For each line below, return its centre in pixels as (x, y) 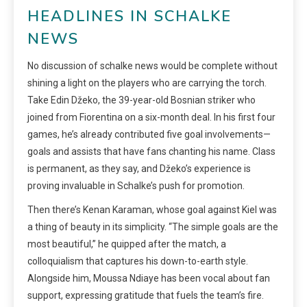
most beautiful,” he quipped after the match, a (127, 244)
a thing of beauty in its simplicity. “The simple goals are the (153, 226)
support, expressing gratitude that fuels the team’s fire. (146, 295)
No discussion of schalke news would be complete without (152, 65)
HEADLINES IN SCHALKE (130, 16)
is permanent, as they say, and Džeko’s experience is (139, 168)
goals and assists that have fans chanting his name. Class (151, 151)
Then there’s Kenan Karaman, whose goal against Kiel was (152, 209)
